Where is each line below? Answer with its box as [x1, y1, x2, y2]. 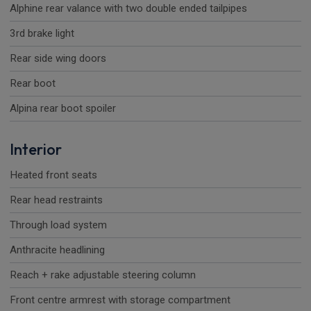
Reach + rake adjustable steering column [10, 269, 196, 282]
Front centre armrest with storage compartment [10, 294, 230, 307]
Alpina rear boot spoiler [10, 102, 116, 115]
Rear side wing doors [10, 52, 106, 65]
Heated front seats [10, 169, 97, 182]
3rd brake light [10, 27, 74, 40]
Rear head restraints [10, 194, 103, 207]
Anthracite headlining [10, 244, 105, 257]
